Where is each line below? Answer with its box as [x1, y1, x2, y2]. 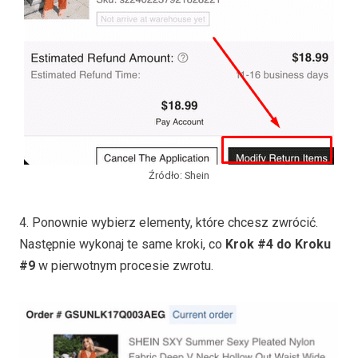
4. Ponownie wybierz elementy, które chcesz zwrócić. [19, 214, 318, 230]
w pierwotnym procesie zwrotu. [35, 257, 213, 273]
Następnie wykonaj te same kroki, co [19, 236, 225, 252]
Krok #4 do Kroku [225, 236, 331, 252]
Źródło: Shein [149, 169, 209, 181]
